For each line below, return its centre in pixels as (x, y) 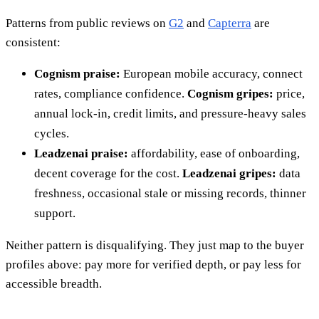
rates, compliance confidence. (111, 93)
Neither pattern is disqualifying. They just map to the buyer (155, 245)
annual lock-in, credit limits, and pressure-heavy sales (170, 113)
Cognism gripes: (230, 93)
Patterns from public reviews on (87, 23)
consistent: (33, 42)
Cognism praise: (77, 73)
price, (289, 93)
